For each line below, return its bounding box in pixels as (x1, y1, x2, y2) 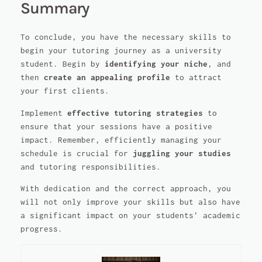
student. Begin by (20, 60, 105, 69)
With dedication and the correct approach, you (20, 184, 231, 194)
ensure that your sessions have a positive (20, 122, 212, 131)
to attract (170, 73, 222, 82)
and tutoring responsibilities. (20, 162, 161, 171)
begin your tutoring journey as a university (20, 46, 222, 56)
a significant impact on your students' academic (20, 211, 240, 220)
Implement (20, 108, 67, 118)
